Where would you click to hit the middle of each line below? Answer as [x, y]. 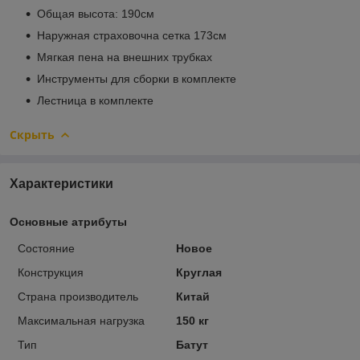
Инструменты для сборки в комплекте [138, 78]
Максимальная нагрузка [81, 320]
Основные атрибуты [68, 221]
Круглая [198, 272]
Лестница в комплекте [95, 100]
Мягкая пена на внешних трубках [126, 57]
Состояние [46, 248]
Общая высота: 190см [97, 13]
